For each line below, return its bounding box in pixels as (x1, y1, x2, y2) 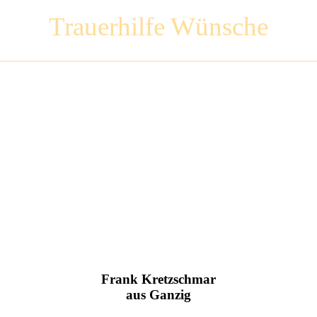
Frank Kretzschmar (101, 271, 216, 287)
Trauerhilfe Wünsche (49, 11, 268, 41)
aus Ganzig (126, 287, 191, 302)
